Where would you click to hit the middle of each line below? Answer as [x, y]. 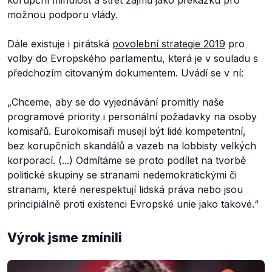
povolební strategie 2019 [169, 44]
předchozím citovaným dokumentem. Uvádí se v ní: [125, 73]
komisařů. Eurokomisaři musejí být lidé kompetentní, [127, 131]
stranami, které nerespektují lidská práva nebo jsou [125, 189]
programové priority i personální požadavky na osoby [132, 117]
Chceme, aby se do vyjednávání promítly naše [118, 102]
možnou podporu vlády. [63, 15]
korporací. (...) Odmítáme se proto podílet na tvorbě [127, 160]
